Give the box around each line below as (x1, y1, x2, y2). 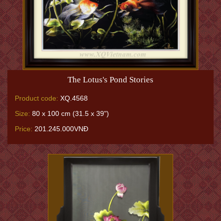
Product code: (15, 94, 58, 102)
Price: (15, 124, 33, 133)
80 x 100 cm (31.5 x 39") (30, 109, 109, 117)
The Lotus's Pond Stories (68, 74, 153, 84)
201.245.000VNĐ (33, 124, 88, 133)
